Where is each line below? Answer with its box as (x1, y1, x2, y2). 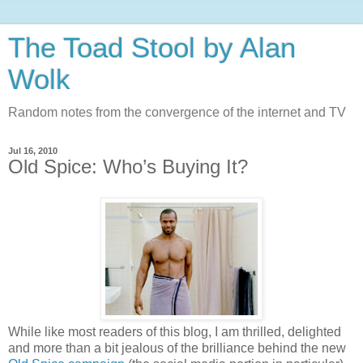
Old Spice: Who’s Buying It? (8, 156, 248, 177)
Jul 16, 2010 (8, 146, 58, 156)
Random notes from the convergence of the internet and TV (8, 105, 346, 119)
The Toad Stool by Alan (8, 32, 296, 63)
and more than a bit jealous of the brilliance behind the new (8, 340, 346, 355)
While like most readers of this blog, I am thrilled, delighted (8, 324, 341, 339)
